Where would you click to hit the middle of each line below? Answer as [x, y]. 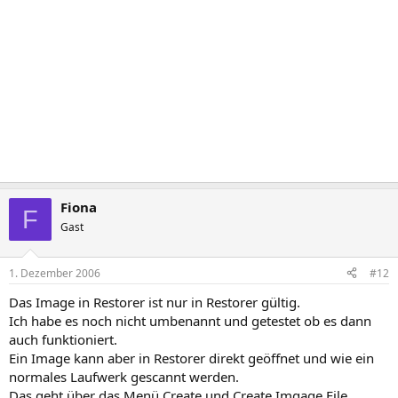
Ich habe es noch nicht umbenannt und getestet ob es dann [190, 320]
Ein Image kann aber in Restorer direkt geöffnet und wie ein [191, 358]
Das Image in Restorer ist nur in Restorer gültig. [155, 302]
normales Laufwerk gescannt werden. [124, 376]
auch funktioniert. [63, 339]
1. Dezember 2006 [55, 273]
